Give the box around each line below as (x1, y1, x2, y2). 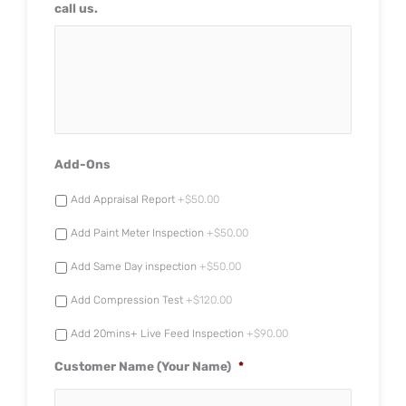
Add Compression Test (71, 293, 183, 306)
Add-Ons (54, 156, 111, 171)
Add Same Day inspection (71, 259, 197, 273)
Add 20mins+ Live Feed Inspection (71, 326, 244, 340)
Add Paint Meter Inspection (71, 226, 204, 239)
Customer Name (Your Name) (54, 358, 231, 373)
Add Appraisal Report (71, 192, 175, 206)
